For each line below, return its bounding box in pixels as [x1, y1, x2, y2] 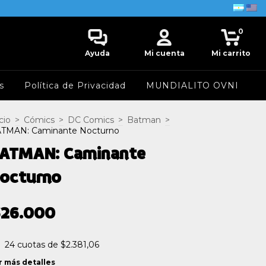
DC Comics [68, 115, 114, 125]
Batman [127, 115, 161, 125]
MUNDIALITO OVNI [145, 80, 239, 91]
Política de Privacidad [24, 80, 126, 91]
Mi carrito [211, 49, 251, 58]
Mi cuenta [144, 49, 185, 58]
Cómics [24, 115, 55, 125]
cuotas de [17, 239, 61, 250]
